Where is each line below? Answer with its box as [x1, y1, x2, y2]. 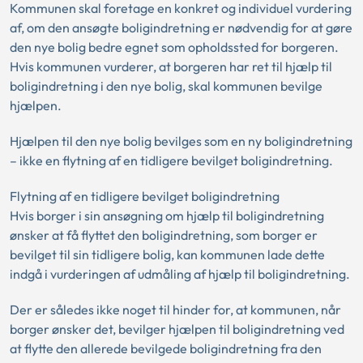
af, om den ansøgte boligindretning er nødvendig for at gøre [10, 19, 352, 36]
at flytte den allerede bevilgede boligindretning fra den [10, 340, 322, 357]
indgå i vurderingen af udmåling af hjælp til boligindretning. [10, 266, 350, 282]
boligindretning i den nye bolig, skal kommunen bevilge [10, 78, 322, 94]
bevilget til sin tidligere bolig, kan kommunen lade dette [10, 246, 325, 263]
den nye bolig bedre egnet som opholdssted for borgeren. [10, 39, 339, 55]
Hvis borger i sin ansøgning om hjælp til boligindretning [10, 207, 324, 224]
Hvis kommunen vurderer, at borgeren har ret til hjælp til [10, 58, 332, 75]
